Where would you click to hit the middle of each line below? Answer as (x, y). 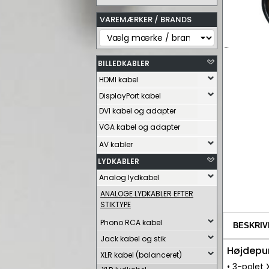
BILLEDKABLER (124, 63)
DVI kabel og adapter (138, 111)
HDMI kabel (119, 80)
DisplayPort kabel (130, 96)
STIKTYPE (116, 204)
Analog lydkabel (129, 177)
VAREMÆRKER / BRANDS (146, 20)
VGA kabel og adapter (140, 127)
